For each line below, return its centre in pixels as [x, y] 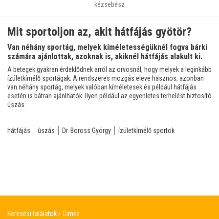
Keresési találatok [33, 214]
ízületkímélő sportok [146, 131]
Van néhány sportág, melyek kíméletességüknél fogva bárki [107, 47]
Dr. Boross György [87, 131]
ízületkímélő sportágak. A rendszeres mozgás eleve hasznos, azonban [106, 78]
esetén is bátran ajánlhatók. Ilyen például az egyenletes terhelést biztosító [109, 96]
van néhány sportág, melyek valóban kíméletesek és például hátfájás [102, 87]
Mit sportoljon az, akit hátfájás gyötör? [99, 32]
